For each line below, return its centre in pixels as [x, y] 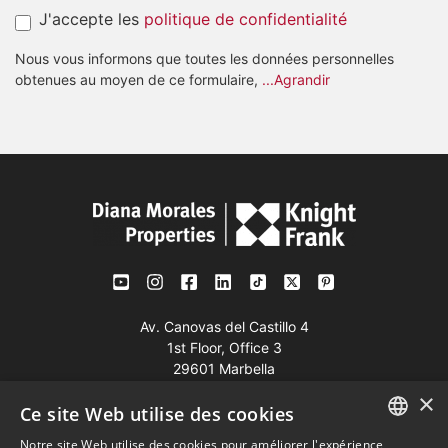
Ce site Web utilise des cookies [157, 414]
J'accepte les [91, 19]
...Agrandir [296, 79]
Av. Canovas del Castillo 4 [224, 326]
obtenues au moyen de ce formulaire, [138, 79]
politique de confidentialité [245, 19]
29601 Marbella [224, 368]
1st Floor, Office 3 [224, 347]
